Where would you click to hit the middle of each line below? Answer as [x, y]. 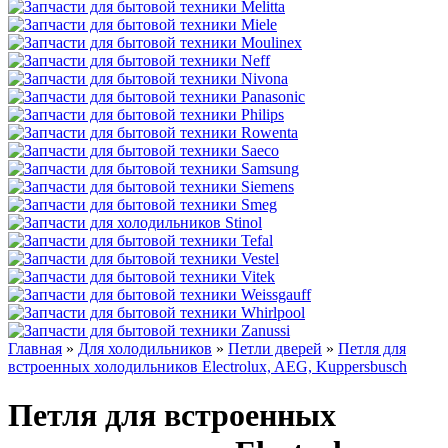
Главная [35, 348]
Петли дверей [275, 348]
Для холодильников [145, 348]
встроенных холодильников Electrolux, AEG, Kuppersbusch [207, 366]
